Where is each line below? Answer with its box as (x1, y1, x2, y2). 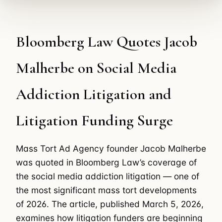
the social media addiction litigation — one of (16, 170, 199, 181)
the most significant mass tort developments (16, 184, 197, 195)
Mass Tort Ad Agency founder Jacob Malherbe (16, 143, 206, 154)
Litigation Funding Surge (16, 111, 173, 130)
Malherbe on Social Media (16, 58, 176, 78)
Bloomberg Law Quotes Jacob (16, 32, 197, 52)
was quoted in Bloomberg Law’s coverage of (16, 157, 197, 167)
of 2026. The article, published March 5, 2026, (16, 198, 204, 209)
